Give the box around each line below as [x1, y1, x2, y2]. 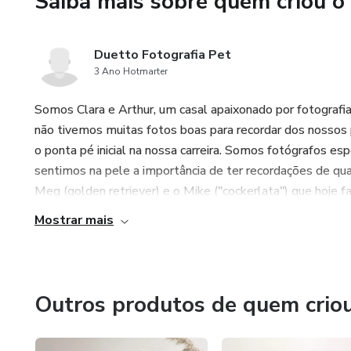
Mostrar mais [34, 212, 114, 229]
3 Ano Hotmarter [94, 65, 168, 78]
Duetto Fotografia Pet [94, 46, 231, 63]
